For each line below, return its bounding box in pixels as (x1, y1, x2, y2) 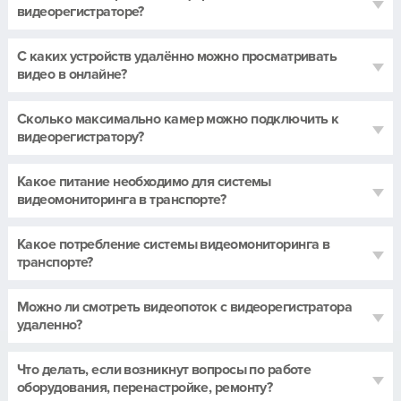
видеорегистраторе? (17, 2, 144, 21)
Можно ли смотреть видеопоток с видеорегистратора (17, 297, 353, 316)
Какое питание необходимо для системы (17, 172, 271, 191)
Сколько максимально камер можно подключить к (17, 109, 339, 128)
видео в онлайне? (17, 64, 127, 83)
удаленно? (17, 315, 81, 334)
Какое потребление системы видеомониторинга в (17, 235, 330, 253)
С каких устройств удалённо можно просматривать (17, 47, 337, 65)
